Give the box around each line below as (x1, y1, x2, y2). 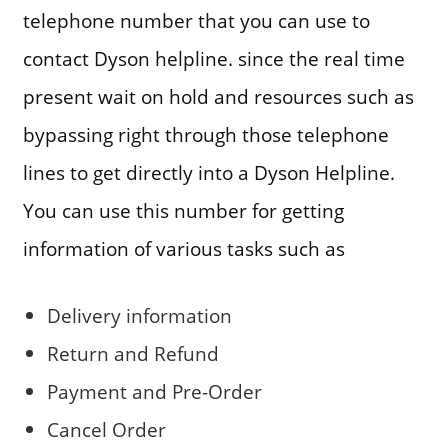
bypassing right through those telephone (22, 120, 389, 148)
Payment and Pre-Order (46, 377, 262, 405)
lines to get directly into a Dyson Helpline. (22, 158, 395, 186)
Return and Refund (46, 339, 219, 367)
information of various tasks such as (22, 234, 345, 262)
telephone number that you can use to (22, 6, 370, 34)
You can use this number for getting (22, 196, 344, 224)
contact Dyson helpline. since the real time (22, 44, 405, 72)
